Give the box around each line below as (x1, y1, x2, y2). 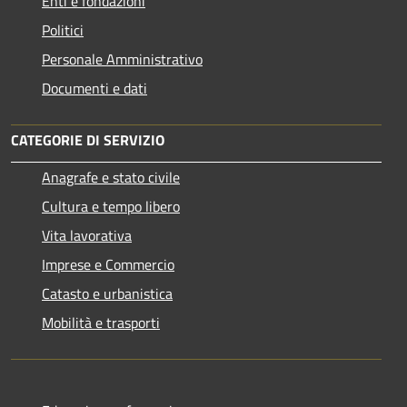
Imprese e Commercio (42, 253, 174, 276)
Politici (42, 19, 84, 42)
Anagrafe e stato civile (42, 166, 180, 189)
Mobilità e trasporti (42, 312, 160, 334)
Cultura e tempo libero (42, 195, 180, 218)
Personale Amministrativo (42, 48, 203, 71)
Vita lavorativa (42, 224, 132, 247)
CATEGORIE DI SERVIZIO (11, 129, 164, 152)
